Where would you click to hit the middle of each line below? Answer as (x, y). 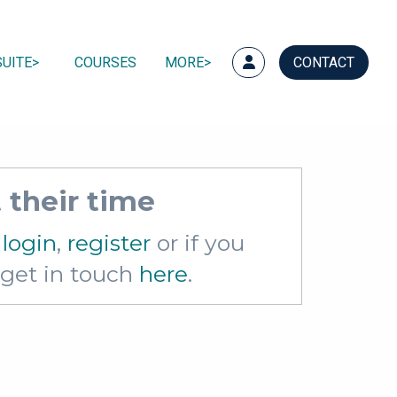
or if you (198, 243)
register (109, 243)
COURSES (105, 62)
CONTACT (324, 62)
